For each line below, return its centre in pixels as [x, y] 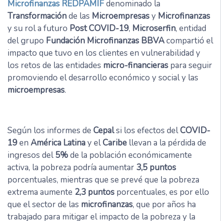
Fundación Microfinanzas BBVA [105, 40]
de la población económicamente [130, 155]
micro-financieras [136, 65]
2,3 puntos [94, 192]
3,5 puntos [156, 167]
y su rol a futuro [38, 28]
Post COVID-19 [99, 28]
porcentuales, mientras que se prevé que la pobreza [103, 180]
